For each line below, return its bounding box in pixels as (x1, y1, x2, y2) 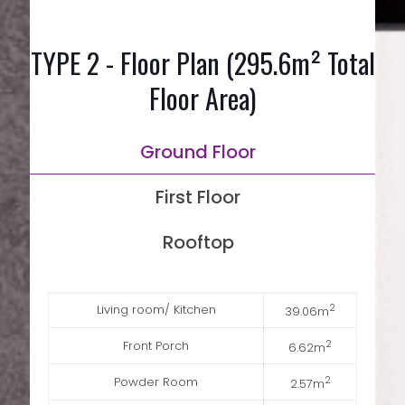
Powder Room (114, 373, 198, 391)
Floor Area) (149, 78, 256, 119)
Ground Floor (140, 139, 256, 165)
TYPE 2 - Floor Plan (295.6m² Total (30, 42, 375, 84)
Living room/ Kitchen (96, 301, 216, 319)
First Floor (155, 184, 240, 211)
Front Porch (123, 337, 189, 355)
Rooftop (162, 230, 234, 256)
